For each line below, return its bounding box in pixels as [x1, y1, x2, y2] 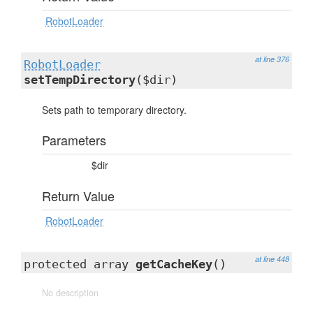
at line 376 [255, 54, 289, 64]
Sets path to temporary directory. [42, 103, 187, 117]
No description [42, 286, 99, 299]
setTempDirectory [24, 73, 136, 87]
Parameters [42, 131, 106, 149]
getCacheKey [136, 257, 212, 271]
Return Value [42, 187, 115, 205]
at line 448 [255, 254, 289, 264]
